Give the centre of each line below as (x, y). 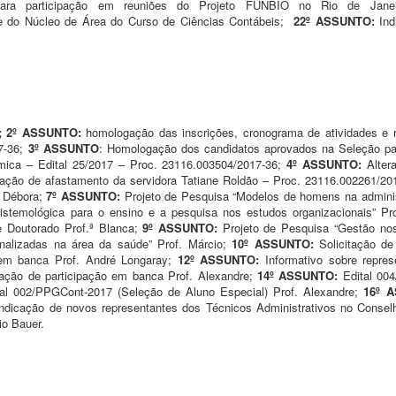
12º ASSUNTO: (221, 259)
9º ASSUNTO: (183, 227)
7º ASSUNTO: (85, 195)
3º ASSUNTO (63, 148)
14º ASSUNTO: (300, 275)
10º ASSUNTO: (276, 243)
